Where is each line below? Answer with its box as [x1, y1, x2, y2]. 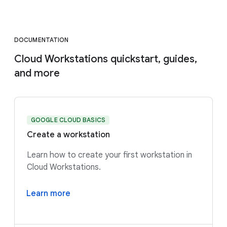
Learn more [26, 188, 70, 199]
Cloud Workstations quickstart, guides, [14, 52, 197, 65]
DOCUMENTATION [14, 35, 69, 44]
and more [14, 66, 60, 80]
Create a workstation [27, 129, 110, 140]
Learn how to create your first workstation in [27, 149, 192, 160]
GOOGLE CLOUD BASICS [31, 116, 105, 124]
